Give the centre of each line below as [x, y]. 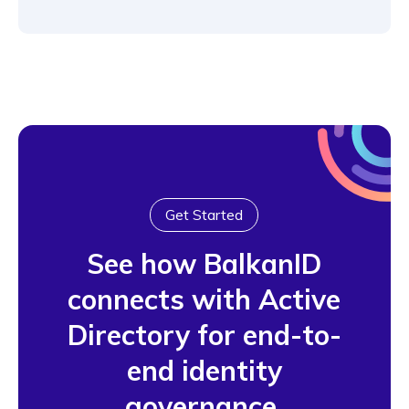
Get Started [204, 215]
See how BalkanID [204, 264]
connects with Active [204, 300]
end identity [204, 371]
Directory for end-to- [204, 336]
